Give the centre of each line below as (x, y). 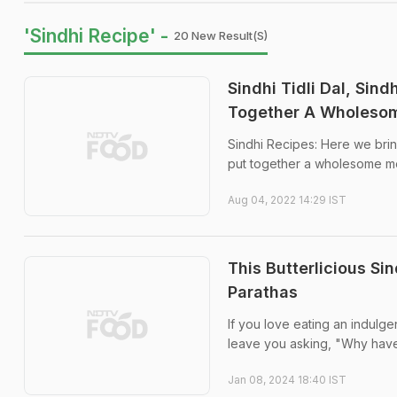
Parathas (263, 292)
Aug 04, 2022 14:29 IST (287, 200)
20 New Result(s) (221, 35)
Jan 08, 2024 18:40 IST (287, 379)
